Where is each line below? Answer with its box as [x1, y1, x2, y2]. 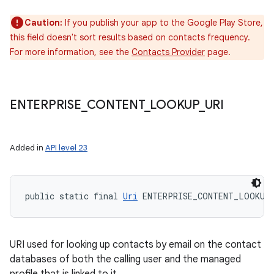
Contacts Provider [131, 46, 205, 57]
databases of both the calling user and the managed [10, 253, 241, 265]
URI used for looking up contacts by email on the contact [10, 239, 261, 251]
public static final [25, 190, 123, 202]
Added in [10, 143, 45, 153]
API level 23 [45, 143, 87, 153]
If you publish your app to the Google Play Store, [65, 17, 263, 28]
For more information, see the [10, 46, 131, 57]
